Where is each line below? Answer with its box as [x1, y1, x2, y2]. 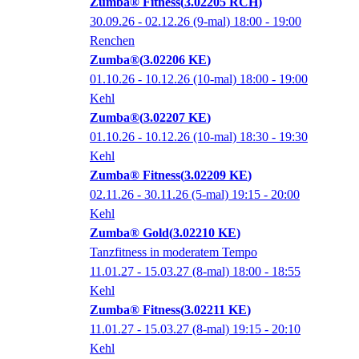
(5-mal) [188, 188, 232, 202]
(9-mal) [190, 14, 233, 29]
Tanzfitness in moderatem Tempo [90, 245, 257, 260]
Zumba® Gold [90, 226, 169, 240]
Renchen [90, 34, 135, 48]
